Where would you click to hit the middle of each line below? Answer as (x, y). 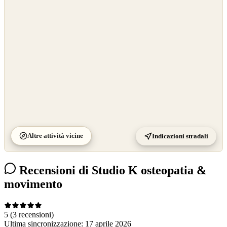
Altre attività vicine (55, 136)
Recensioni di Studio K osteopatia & (111, 171)
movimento (33, 184)
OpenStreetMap (26, 6)
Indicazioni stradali (180, 136)
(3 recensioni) (32, 214)
